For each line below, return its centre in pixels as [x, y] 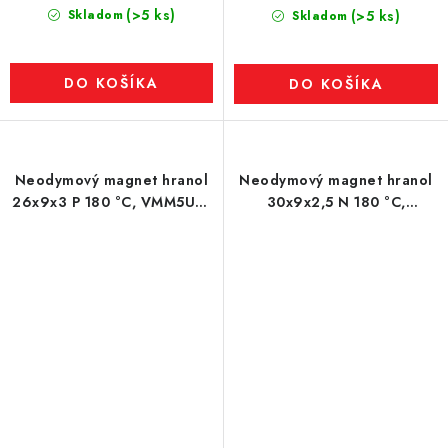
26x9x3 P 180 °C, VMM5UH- [111, 202]
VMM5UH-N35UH [336, 224]
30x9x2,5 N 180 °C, [336, 202]
